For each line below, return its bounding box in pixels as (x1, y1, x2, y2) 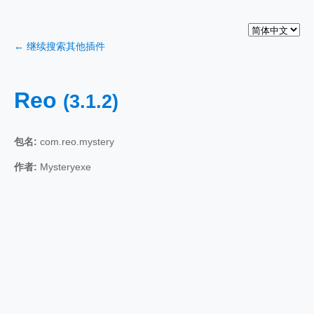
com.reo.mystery (37, 135, 114, 147)
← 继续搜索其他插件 (14, 41, 105, 52)
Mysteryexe (37, 161, 91, 172)
